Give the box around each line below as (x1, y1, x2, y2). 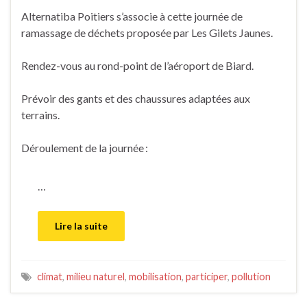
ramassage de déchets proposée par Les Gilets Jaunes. (21, 26, 273, 40)
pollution (232, 271, 271, 283)
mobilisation (129, 271, 182, 283)
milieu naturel (66, 271, 125, 283)
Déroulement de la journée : (21, 141, 148, 155)
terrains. (21, 108, 60, 122)
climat (37, 271, 62, 283)
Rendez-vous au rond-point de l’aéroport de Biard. (21, 59, 254, 73)
